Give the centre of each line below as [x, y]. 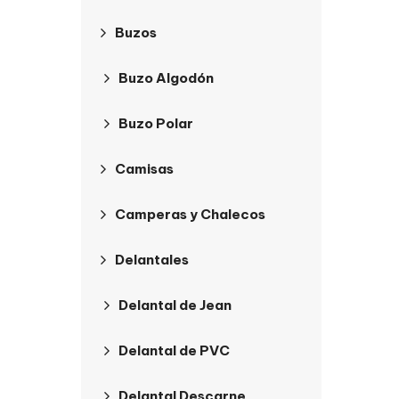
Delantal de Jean [175, 305]
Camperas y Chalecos [190, 214]
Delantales [152, 260]
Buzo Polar [156, 123]
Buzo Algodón [166, 78]
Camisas [144, 169]
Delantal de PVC [174, 350]
